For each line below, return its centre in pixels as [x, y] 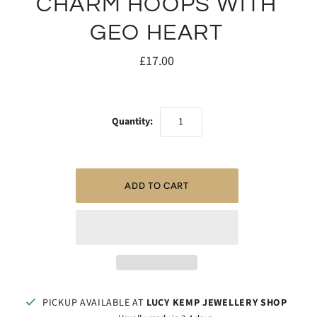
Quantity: [132, 122]
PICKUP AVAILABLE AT [95, 303]
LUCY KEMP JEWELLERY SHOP [217, 303]
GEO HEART [157, 33]
